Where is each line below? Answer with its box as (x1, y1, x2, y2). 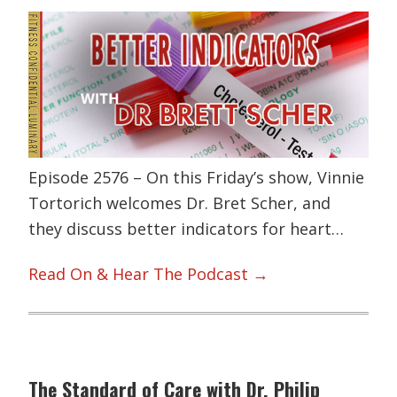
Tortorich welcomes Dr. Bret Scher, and (28, 191, 331, 214)
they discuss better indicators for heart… (28, 217, 345, 239)
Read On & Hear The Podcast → (28, 263, 269, 285)
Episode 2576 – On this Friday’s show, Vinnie (28, 166, 365, 188)
